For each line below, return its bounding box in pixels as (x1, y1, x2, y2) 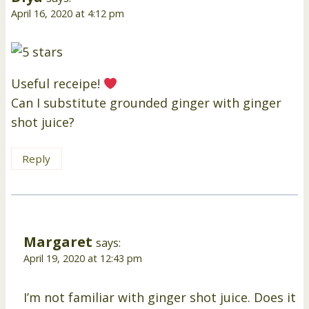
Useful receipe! (11, 75, 103, 92)
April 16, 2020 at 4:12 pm (11, 6, 124, 20)
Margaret (23, 232, 92, 252)
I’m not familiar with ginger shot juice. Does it (23, 289, 296, 306)
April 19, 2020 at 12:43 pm (23, 252, 142, 266)
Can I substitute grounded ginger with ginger (11, 94, 281, 112)
